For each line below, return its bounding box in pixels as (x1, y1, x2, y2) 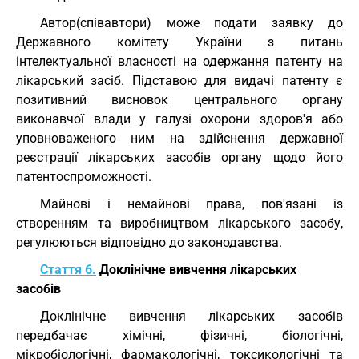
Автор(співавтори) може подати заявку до (40, 15, 343, 30)
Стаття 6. (40, 262, 96, 277)
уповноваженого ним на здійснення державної (16, 131, 343, 146)
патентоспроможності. (16, 169, 151, 184)
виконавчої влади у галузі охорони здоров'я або (16, 111, 343, 127)
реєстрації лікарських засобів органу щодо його (16, 150, 343, 165)
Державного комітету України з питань (16, 34, 343, 50)
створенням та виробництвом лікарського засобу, (16, 216, 343, 231)
